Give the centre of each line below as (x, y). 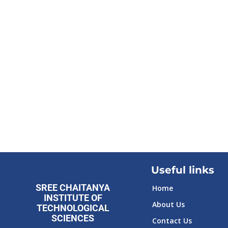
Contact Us (172, 221)
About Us (168, 204)
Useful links (182, 170)
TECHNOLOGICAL (73, 208)
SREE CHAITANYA (73, 188)
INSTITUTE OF (73, 198)
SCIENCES (73, 218)
